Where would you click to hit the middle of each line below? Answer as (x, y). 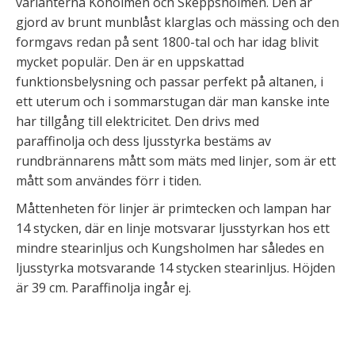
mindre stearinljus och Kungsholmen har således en (170, 248)
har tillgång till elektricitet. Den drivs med (137, 122)
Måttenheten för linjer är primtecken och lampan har (174, 208)
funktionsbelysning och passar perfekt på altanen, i (170, 82)
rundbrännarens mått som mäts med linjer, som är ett (176, 161)
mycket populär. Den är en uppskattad (130, 62)
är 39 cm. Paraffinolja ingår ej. (103, 287)
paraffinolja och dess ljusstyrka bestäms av (143, 141)
